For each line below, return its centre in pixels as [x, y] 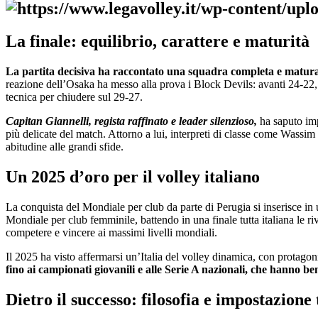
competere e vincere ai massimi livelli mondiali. [111, 233]
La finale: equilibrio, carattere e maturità [158, 42]
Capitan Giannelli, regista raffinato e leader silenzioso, [131, 121]
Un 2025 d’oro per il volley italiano [133, 177]
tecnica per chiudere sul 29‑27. [74, 97]
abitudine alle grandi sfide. [65, 147]
